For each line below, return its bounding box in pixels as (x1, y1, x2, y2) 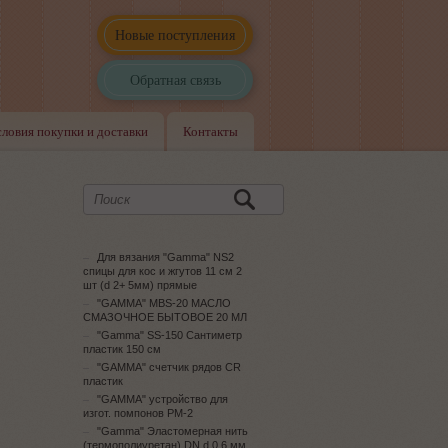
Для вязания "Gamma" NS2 (97, 251, 234, 263)
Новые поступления (115, 25, 235, 44)
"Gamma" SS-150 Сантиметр (97, 329, 242, 341)
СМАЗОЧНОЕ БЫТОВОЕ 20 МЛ (83, 311, 247, 323)
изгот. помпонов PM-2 (83, 407, 193, 419)
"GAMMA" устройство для (97, 393, 228, 405)
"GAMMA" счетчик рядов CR (97, 361, 241, 373)
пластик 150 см (83, 343, 161, 355)
